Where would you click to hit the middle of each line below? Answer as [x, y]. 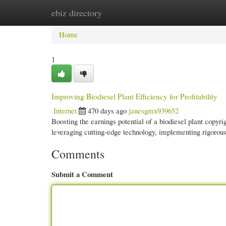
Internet [65, 110]
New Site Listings [127, 13]
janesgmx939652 [154, 110]
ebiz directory [77, 13]
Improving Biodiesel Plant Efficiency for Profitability [134, 96]
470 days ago [107, 110]
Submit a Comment [82, 174]
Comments [78, 154]
